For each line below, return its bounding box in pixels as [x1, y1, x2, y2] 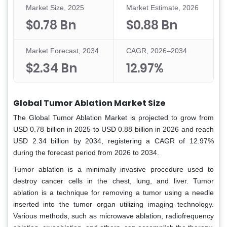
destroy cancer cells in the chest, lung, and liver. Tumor [13, 177, 214, 185]
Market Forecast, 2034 [26, 47, 99, 55]
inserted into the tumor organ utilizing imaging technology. [13, 200, 214, 209]
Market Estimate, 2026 [126, 4, 199, 12]
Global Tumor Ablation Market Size [13, 97, 166, 109]
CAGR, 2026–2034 [126, 47, 187, 55]
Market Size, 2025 [26, 4, 84, 12]
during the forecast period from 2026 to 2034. [13, 148, 159, 157]
